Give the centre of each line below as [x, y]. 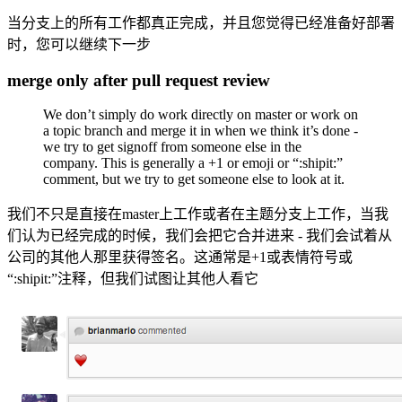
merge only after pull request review [139, 80]
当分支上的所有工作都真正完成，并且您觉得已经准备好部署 [201, 23]
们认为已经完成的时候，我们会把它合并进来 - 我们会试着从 [200, 236]
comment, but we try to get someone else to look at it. [194, 179]
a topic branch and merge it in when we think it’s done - [201, 131]
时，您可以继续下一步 [79, 44]
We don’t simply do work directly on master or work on [201, 115]
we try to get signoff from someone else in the [172, 147]
